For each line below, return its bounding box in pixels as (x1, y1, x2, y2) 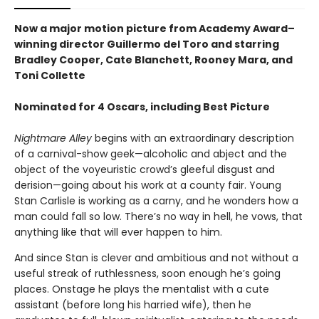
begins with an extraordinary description (95, 131, 294, 146)
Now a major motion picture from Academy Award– (14, 21, 295, 36)
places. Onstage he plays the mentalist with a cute (14, 282, 269, 297)
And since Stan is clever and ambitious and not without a (14, 251, 298, 266)
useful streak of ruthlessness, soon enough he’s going (14, 266, 281, 281)
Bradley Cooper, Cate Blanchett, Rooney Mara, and (14, 53, 293, 68)
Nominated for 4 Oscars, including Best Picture (14, 100, 270, 115)
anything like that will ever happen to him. (14, 225, 222, 240)
